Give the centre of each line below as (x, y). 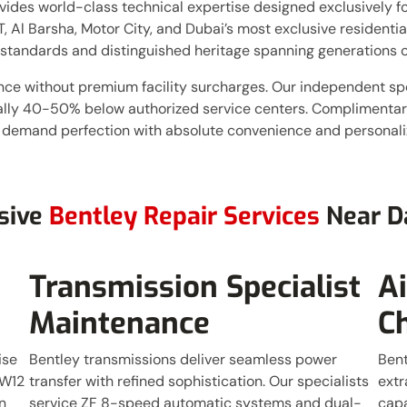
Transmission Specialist (195, 287)
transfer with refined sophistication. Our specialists (199, 381)
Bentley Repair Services (187, 216)
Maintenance (120, 323)
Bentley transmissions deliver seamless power (184, 359)
